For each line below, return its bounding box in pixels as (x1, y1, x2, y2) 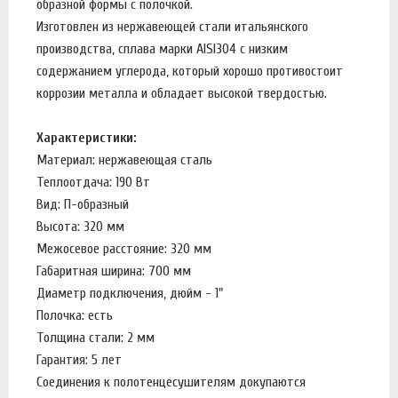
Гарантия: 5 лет (36, 351, 122, 368)
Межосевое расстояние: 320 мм (36, 240, 211, 257)
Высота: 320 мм (36, 218, 124, 235)
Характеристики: (36, 129, 137, 146)
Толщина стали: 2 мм (36, 329, 155, 346)
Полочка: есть (36, 306, 113, 323)
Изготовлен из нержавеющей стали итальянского (36, 18, 308, 35)
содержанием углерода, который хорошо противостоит (36, 62, 343, 79)
